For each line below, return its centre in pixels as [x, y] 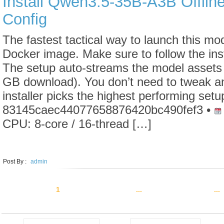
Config [25, 19]
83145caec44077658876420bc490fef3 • [108, 110]
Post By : [15, 161]
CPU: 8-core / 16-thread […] [77, 124]
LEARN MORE [44, 143]
